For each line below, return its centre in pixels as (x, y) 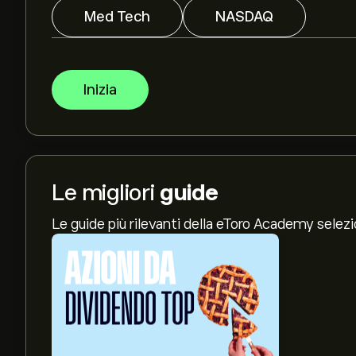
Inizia (100, 90)
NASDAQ (244, 17)
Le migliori (106, 193)
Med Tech (117, 17)
